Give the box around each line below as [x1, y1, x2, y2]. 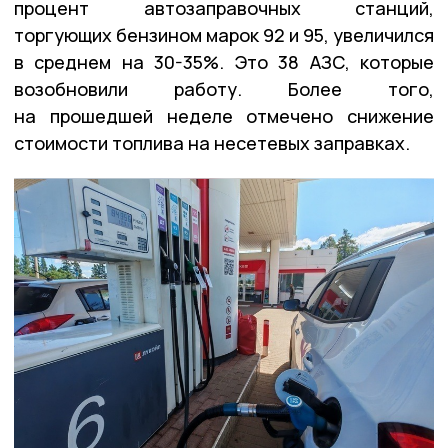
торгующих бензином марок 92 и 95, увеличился [14, 23, 434, 48]
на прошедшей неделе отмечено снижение [14, 104, 434, 129]
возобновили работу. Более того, [14, 77, 434, 102]
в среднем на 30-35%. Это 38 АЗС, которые [14, 50, 434, 75]
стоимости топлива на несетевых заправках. [14, 131, 410, 156]
